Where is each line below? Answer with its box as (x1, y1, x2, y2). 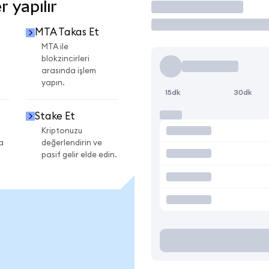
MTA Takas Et (34, 27, 99, 38)
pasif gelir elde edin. (41, 150, 117, 159)
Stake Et (34, 110, 75, 121)
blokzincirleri (41, 55, 89, 64)
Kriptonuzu (41, 126, 82, 135)
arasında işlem (41, 67, 96, 76)
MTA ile (41, 43, 68, 52)
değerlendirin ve (41, 138, 102, 147)
